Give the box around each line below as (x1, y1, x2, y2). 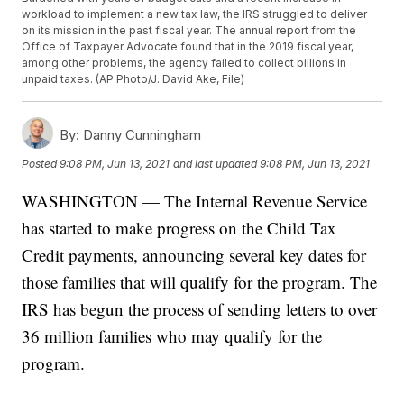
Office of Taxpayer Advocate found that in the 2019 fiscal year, (22, 40, 354, 54)
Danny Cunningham (79, 126, 202, 144)
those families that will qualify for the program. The (22, 271, 378, 294)
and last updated (173, 156, 258, 170)
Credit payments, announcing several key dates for (22, 243, 367, 267)
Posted (22, 156, 60, 170)
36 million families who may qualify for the (22, 325, 323, 348)
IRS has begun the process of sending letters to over (22, 298, 378, 321)
